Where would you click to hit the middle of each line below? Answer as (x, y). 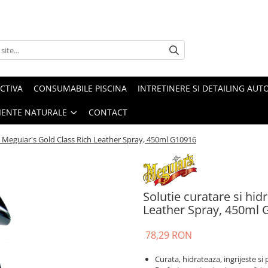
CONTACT (108, 112)
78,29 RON (169, 235)
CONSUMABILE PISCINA (80, 88)
